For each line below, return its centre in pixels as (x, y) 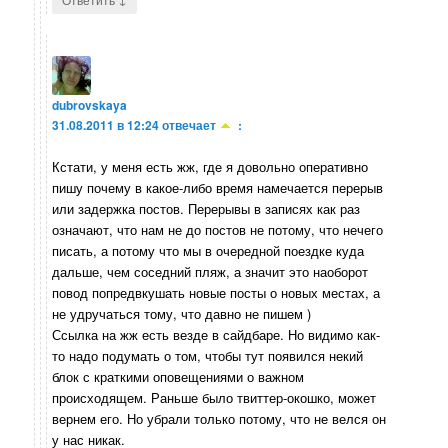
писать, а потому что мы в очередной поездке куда (208, 251)
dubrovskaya (90, 104)
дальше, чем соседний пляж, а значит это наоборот (210, 272)
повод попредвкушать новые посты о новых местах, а (216, 293)
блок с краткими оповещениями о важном (178, 377)
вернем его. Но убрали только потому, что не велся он (219, 419)
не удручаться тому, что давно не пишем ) (182, 314)
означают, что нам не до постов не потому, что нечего (218, 230)
